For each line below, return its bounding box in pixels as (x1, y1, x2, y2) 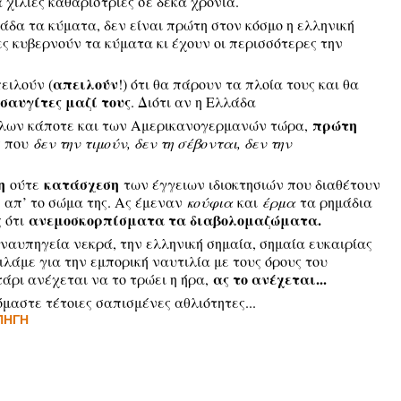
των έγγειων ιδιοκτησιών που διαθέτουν (118, 175, 380, 193)
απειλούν (52, 73, 118, 94)
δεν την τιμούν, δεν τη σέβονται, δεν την (32, 133, 292, 152)
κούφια (186, 192, 233, 211)
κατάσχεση (43, 174, 119, 194)
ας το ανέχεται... (208, 269, 327, 289)
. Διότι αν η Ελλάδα (130, 92, 256, 111)
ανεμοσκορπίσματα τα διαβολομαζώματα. (28, 209, 321, 230)
